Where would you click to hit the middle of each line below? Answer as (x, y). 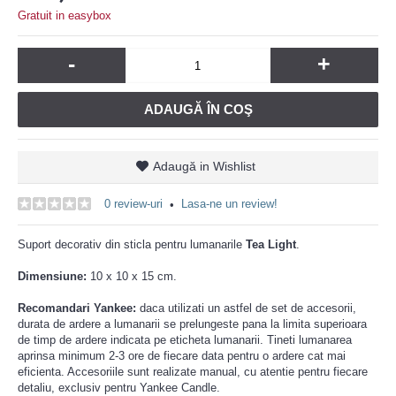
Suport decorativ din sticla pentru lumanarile (132, 244)
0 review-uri (133, 204)
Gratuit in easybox (65, 15)
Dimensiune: (54, 276)
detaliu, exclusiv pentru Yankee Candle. (119, 388)
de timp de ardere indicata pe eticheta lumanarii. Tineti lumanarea (185, 340)
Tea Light (271, 244)
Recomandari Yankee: (77, 308)
